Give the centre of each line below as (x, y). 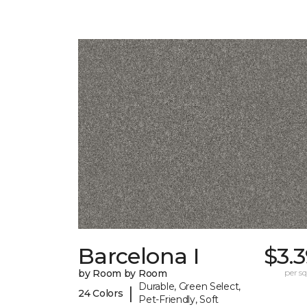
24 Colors (101, 293)
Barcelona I (138, 256)
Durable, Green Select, (190, 287)
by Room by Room (123, 274)
